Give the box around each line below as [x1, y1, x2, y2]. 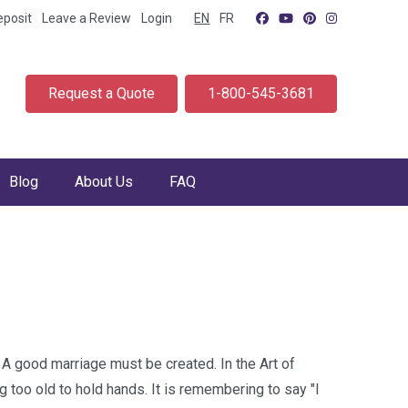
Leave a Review [42, 11, 132, 25]
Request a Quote [48, 85, 155, 102]
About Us [75, 173, 133, 190]
